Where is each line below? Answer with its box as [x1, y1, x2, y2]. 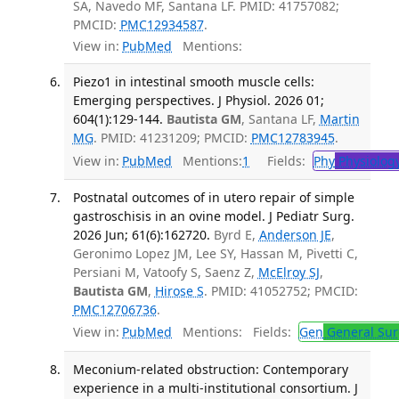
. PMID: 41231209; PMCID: [93, 129, 251, 147]
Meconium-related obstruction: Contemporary [72, 360, 348, 378]
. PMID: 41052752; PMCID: [203, 281, 358, 299]
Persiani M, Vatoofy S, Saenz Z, [72, 263, 258, 281]
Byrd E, [213, 225, 259, 243]
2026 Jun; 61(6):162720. [72, 225, 210, 243]
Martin [319, 110, 360, 128]
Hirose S [154, 281, 204, 299]
